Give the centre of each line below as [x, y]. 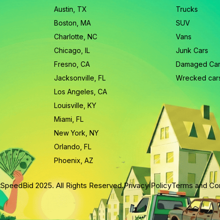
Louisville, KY [75, 105]
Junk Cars [192, 50]
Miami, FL [69, 119]
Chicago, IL [72, 50]
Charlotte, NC [75, 36]
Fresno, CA [72, 64]
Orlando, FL [72, 146]
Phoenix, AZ [73, 160]
